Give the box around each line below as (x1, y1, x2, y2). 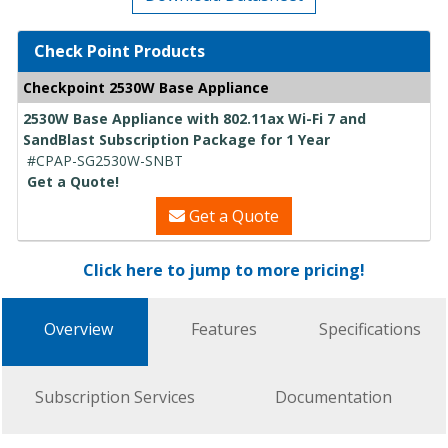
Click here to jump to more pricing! (83, 259, 365, 282)
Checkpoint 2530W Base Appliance (23, 78, 269, 98)
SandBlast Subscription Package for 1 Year (23, 130, 330, 150)
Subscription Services (34, 386, 195, 409)
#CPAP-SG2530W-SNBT (27, 151, 183, 171)
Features (191, 318, 257, 341)
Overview (43, 318, 113, 341)
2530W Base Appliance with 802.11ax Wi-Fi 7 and (23, 109, 366, 129)
